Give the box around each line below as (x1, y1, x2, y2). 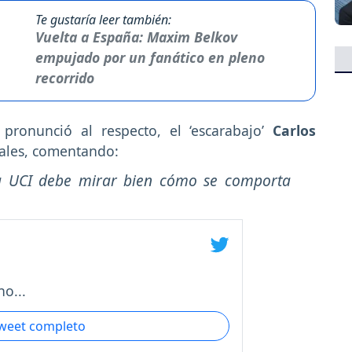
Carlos (264, 121, 317, 141)
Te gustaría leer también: (35, 11, 171, 29)
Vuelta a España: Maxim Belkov (35, 27, 237, 47)
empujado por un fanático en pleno (35, 48, 265, 68)
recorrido (35, 68, 94, 88)
